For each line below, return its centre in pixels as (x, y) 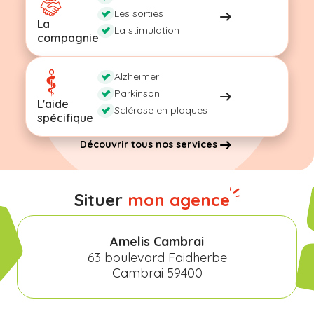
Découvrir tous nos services (149, 145)
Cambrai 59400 (157, 273)
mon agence (179, 199)
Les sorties (138, 14)
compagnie (68, 37)
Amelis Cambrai (157, 241)
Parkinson (137, 94)
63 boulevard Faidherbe (157, 257)
